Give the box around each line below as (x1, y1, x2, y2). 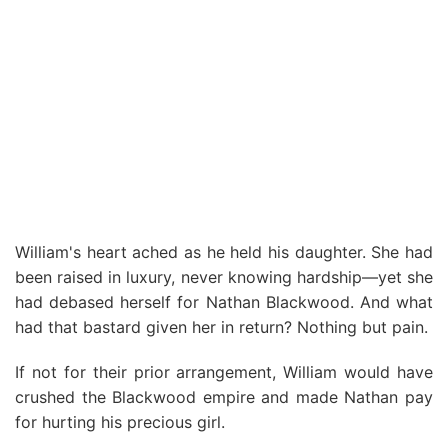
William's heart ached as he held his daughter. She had (15, 242, 433, 262)
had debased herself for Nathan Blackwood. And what (15, 292, 433, 312)
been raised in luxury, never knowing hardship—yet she (15, 267, 433, 287)
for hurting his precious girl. (15, 412, 225, 432)
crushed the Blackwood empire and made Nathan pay (15, 387, 433, 407)
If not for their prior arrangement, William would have (15, 362, 433, 382)
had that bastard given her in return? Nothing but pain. (15, 317, 428, 337)
